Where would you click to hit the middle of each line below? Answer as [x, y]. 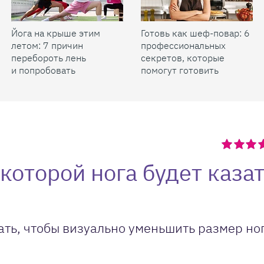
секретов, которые [183, 58]
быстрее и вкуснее [182, 82]
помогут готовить [180, 70]
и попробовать [43, 70]
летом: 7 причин [47, 45]
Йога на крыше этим [56, 33]
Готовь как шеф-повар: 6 [195, 33]
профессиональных [183, 45]
